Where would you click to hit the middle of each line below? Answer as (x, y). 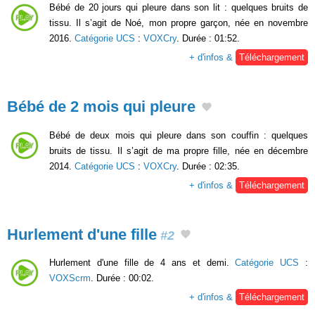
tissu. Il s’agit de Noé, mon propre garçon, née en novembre (179, 22)
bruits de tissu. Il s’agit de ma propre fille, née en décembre (179, 150)
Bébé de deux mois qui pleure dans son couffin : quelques (179, 135)
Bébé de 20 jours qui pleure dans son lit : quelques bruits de (179, 7)
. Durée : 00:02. (122, 278)
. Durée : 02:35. (208, 166)
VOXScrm (70, 278)
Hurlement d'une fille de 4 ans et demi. (142, 263)
